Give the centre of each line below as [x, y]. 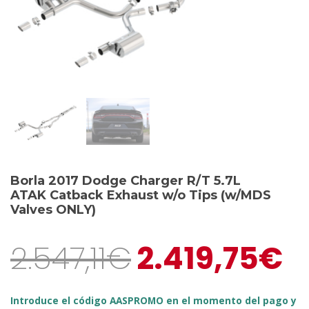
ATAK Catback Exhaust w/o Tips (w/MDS [141, 195]
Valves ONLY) [53, 209]
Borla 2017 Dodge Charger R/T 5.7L [126, 180]
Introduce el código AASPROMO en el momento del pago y [153, 301]
